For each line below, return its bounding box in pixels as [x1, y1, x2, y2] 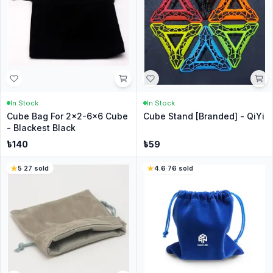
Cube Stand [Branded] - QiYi [143, 110, 264, 121]
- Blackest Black [7, 122, 76, 133]
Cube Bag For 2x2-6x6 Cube [7, 110, 128, 121]
